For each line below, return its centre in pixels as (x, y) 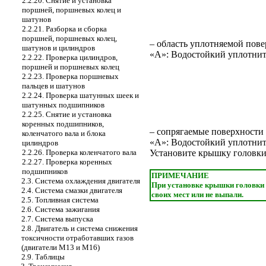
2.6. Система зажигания (61, 209)
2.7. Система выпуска (57, 219)
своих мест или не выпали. (197, 195)
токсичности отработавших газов (77, 238)
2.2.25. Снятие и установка (67, 114)
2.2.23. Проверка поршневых (70, 76)
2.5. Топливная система (60, 200)
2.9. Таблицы (43, 257)
